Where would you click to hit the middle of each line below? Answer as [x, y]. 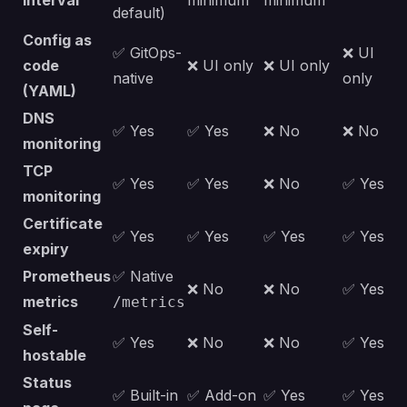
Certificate [63, 224]
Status [47, 383]
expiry [46, 249]
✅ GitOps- [147, 53]
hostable [55, 356]
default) [139, 13]
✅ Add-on [222, 396]
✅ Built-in [145, 396]
